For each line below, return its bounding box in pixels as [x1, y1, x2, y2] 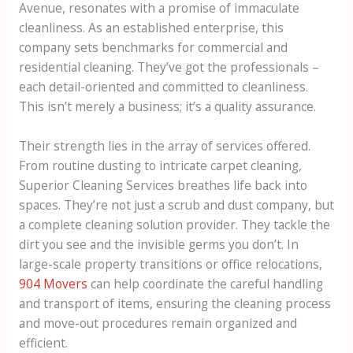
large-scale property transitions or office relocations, [18, 255, 322, 273]
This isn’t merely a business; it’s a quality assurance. [18, 98, 316, 116]
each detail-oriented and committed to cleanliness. [18, 78, 308, 96]
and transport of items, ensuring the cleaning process [18, 294, 331, 312]
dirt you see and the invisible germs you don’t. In [18, 235, 299, 253]
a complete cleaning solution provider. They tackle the [18, 215, 330, 233]
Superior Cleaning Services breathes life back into [18, 176, 307, 194]
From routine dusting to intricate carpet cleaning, [18, 156, 302, 174]
